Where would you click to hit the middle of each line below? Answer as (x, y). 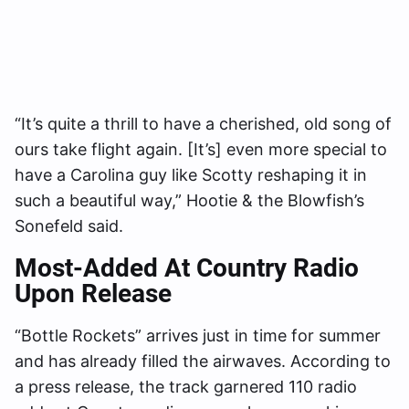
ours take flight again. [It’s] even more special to (201, 150)
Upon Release (93, 294)
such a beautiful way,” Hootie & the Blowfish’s (189, 201)
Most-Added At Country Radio (187, 268)
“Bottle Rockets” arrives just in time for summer (198, 336)
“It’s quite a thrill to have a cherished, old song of (203, 124)
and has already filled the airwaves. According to (203, 362)
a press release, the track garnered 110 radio (186, 387)
